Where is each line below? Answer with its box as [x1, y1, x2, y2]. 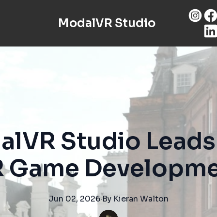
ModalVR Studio [58, 16, 155, 31]
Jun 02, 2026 [48, 194, 100, 204]
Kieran [113, 194, 138, 204]
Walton [140, 194, 169, 204]
